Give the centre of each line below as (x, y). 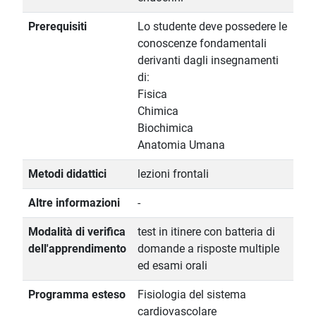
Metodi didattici (67, 174)
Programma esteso (77, 295)
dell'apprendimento (77, 249)
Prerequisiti (57, 27)
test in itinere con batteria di (206, 232)
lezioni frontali (173, 174)
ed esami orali (172, 266)
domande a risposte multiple (208, 249)
